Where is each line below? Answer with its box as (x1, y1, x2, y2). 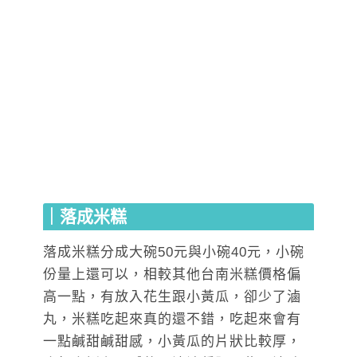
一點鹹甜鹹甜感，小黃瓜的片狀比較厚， (43, 333, 301, 349)
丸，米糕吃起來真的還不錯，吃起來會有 (43, 311, 301, 327)
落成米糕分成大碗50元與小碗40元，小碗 (43, 244, 304, 260)
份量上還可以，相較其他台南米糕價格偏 (43, 266, 301, 282)
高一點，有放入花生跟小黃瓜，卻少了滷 (43, 288, 301, 304)
